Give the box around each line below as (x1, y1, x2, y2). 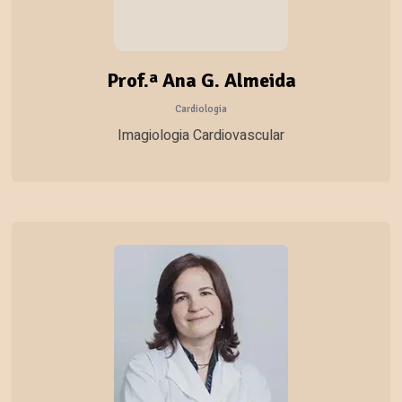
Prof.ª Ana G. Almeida (106, 68, 296, 93)
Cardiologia (175, 101, 227, 115)
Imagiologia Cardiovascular (118, 125, 284, 147)
